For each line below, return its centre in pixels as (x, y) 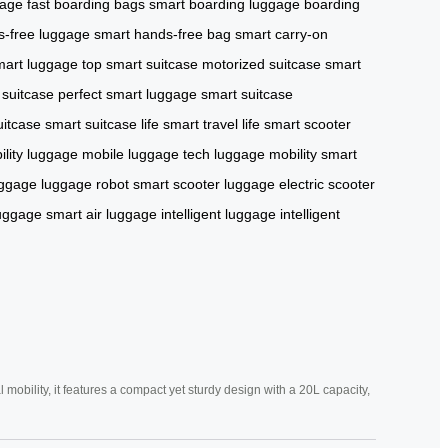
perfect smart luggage (127, 93)
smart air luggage (101, 213)
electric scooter (327, 183)
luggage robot (85, 183)
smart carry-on (281, 33)
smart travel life (211, 123)
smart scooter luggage (204, 183)
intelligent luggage (218, 213)
